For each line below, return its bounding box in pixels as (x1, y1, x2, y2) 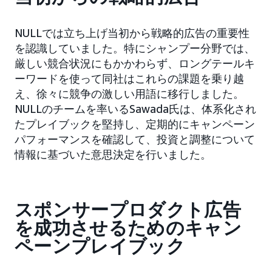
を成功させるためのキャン (15, 217, 242, 240)
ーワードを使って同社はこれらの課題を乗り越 (15, 72, 244, 86)
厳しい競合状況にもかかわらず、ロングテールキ (15, 56, 255, 70)
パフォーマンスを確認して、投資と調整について (15, 132, 255, 146)
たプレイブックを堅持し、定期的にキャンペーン (15, 117, 255, 131)
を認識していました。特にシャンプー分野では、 (15, 41, 255, 55)
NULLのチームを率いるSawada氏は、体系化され (15, 102, 256, 116)
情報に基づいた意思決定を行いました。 (15, 148, 211, 161)
